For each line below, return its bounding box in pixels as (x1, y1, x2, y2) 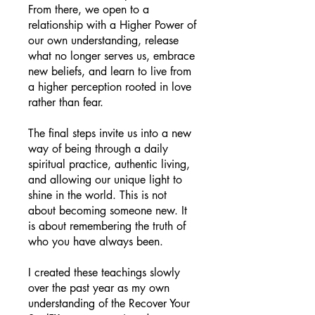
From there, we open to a (28, 2, 149, 17)
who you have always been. (28, 234, 163, 249)
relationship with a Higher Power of (28, 18, 196, 32)
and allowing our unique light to (28, 172, 182, 187)
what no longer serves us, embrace (28, 49, 195, 63)
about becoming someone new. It (28, 203, 187, 218)
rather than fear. (28, 95, 103, 110)
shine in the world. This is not (28, 188, 167, 202)
